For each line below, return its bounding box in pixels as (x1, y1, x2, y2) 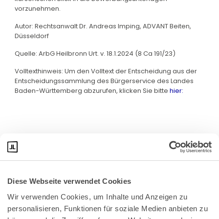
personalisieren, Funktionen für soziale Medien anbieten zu (7, 204, 208, 213)
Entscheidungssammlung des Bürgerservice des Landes (15, 76, 194, 86)
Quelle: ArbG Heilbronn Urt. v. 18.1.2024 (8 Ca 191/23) (15, 48, 177, 58)
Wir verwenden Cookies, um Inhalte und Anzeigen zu (7, 192, 188, 201)
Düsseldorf (15, 31, 49, 41)
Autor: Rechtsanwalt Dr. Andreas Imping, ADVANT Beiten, (15, 21, 191, 31)
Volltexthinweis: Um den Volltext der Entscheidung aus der (15, 66, 197, 76)
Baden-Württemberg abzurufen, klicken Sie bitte (15, 86, 170, 95)
